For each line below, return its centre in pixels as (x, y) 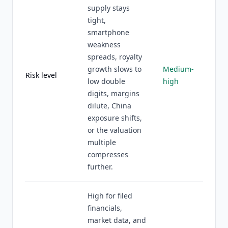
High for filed (110, 196)
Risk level (41, 75)
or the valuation (115, 130)
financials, (105, 208)
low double (106, 81)
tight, (97, 20)
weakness (104, 45)
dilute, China (109, 106)
